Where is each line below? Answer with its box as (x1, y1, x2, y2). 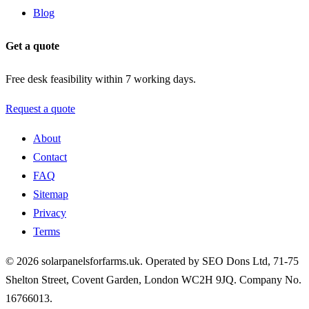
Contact (33, 151, 67, 163)
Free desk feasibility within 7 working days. (6, 73, 196, 86)
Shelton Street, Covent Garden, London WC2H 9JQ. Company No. (6, 274, 301, 286)
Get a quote (6, 39, 59, 52)
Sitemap (33, 188, 68, 201)
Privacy (33, 207, 66, 219)
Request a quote (6, 103, 75, 115)
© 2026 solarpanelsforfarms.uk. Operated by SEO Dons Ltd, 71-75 (6, 255, 299, 268)
